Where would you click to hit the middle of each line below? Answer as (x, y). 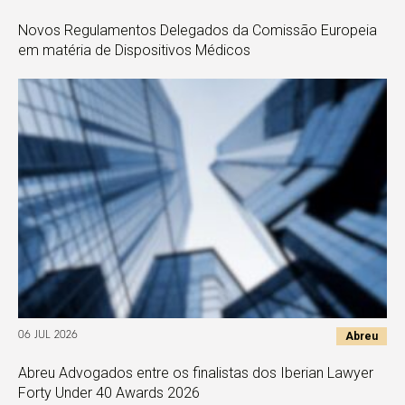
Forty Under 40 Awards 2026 (109, 392)
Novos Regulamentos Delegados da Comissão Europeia (198, 30)
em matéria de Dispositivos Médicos (134, 50)
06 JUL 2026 (48, 336)
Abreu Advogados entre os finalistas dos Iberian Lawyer (196, 372)
